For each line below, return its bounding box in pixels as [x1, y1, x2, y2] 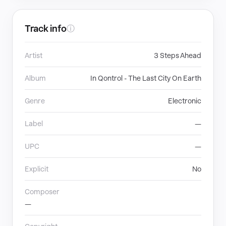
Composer [25, 188, 60, 196]
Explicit [25, 165, 48, 173]
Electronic [168, 97, 201, 105]
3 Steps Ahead [154, 51, 201, 60]
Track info [25, 23, 67, 34]
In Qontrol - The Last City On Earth [90, 74, 201, 82]
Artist [25, 51, 42, 60]
